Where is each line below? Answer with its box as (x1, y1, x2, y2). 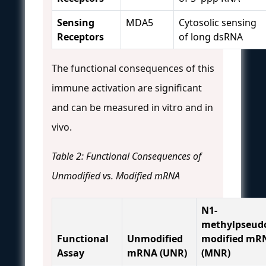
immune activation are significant (52, 81, 202, 94)
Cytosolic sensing (179, 15, 256, 29)
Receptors (57, 30, 104, 43)
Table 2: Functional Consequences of (52, 149, 201, 163)
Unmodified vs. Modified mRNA (52, 169, 180, 182)
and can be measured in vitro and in (52, 100, 213, 114)
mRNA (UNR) (127, 246, 187, 259)
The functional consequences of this (52, 61, 214, 75)
